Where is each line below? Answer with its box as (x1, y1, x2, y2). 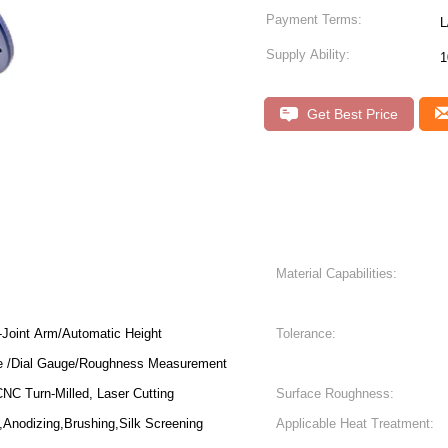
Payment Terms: (266, 12, 362, 27)
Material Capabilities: (276, 266, 397, 281)
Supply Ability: (266, 47, 350, 62)
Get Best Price (303, 106, 398, 122)
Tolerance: (276, 326, 336, 341)
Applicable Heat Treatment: (276, 416, 434, 431)
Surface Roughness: (276, 386, 394, 401)
